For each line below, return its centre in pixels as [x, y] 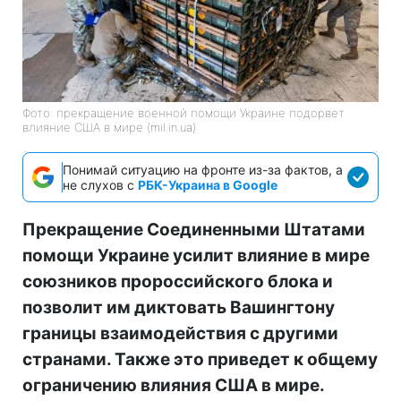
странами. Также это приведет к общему [200, 360]
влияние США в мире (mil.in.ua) [109, 128]
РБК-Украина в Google [208, 185]
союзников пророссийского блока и [178, 282]
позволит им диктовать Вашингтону [179, 308]
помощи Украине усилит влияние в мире [196, 256]
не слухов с [100, 185]
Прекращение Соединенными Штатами [194, 230]
